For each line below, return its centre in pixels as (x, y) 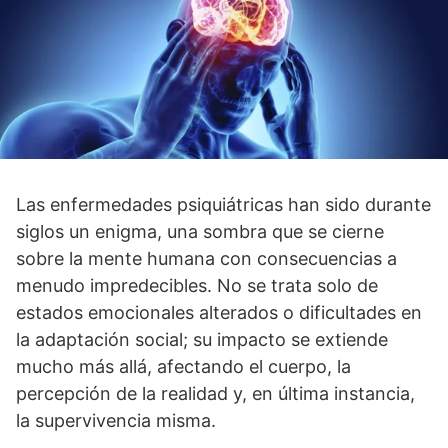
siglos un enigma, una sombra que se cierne (200, 232)
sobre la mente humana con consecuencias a (206, 259)
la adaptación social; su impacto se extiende (202, 340)
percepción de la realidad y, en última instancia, (215, 394)
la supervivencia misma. (116, 421)
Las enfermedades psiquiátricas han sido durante (223, 205)
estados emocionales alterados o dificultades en (219, 313)
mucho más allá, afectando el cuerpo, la (183, 367)
